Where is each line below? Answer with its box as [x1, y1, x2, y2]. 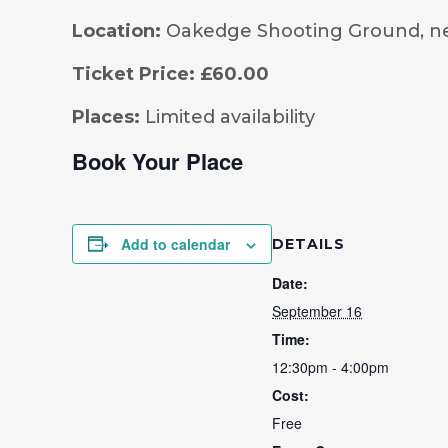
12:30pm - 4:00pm [272, 356, 389, 377]
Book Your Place [72, 145, 243, 177]
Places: [72, 106, 140, 128]
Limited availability [140, 106, 315, 128]
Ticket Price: [72, 63, 195, 85]
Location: [72, 20, 161, 42]
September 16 [272, 300, 362, 321]
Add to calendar [121, 233, 230, 254]
